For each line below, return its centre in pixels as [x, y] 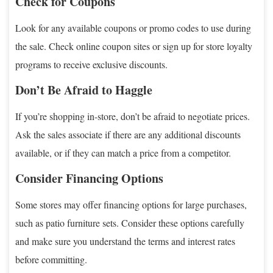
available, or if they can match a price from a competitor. [123, 152]
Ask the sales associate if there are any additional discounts [128, 134]
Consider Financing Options [89, 178]
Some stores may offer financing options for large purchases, [131, 204]
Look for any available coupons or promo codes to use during [133, 27]
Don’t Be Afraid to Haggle [84, 90]
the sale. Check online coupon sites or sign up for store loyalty [134, 46]
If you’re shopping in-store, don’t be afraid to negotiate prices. [133, 116]
